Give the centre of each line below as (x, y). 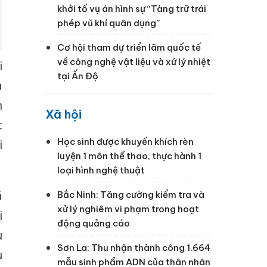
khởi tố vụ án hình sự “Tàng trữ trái (132, 8)
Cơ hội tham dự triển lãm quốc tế (129, 47)
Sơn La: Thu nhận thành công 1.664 (134, 247)
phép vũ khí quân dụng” (108, 23)
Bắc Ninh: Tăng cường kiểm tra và (131, 194)
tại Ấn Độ (78, 76)
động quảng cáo (94, 223)
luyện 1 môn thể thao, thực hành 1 (129, 156)
